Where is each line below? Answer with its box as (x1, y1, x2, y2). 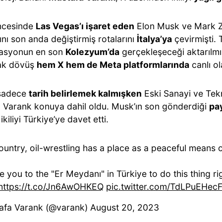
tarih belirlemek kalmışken (29, 88, 142, 99)
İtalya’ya (137, 34, 172, 44)
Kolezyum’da (65, 47, 119, 57)
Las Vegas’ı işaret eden (36, 21, 134, 31)
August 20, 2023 (90, 202, 159, 213)
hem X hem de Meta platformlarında (37, 59, 189, 70)
